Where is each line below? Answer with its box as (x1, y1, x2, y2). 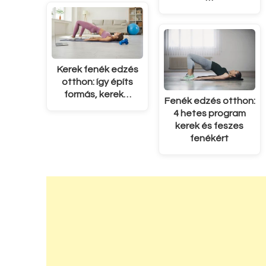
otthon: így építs (62, 77, 134, 87)
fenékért (190, 134, 229, 144)
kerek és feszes (175, 121, 244, 131)
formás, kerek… (64, 90, 131, 100)
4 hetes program (173, 109, 246, 119)
